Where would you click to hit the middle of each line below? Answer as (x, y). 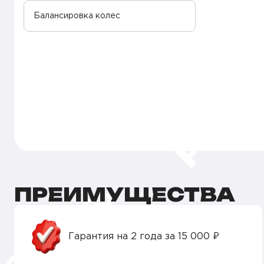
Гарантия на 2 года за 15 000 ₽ (144, 237)
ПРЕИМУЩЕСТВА (125, 194)
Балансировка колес (77, 16)
